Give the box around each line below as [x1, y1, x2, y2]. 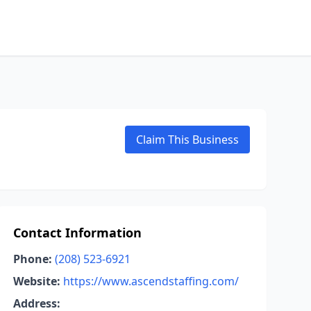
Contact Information [12, 224, 142, 241]
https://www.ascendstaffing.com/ [62, 274, 239, 289]
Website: [12, 274, 60, 289]
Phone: [12, 251, 52, 267]
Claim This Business [136, 132, 239, 147]
